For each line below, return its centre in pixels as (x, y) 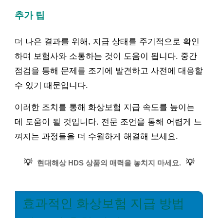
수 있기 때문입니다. (51, 85)
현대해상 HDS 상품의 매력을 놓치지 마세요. (109, 163)
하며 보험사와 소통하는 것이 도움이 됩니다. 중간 (106, 56)
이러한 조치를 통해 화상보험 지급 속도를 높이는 (105, 107)
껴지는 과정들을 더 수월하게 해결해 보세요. (96, 136)
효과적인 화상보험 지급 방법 (103, 203)
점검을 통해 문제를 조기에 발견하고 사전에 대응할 (109, 71)
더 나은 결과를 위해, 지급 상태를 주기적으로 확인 (107, 42)
